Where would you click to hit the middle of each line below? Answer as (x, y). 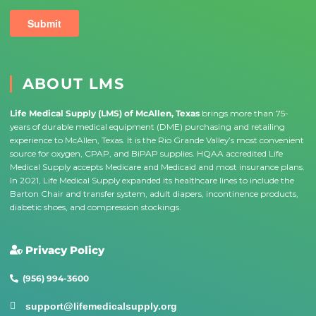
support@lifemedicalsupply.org (102, 306)
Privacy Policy (65, 250)
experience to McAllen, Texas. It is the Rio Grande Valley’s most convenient (157, 140)
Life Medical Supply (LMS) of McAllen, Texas (105, 113)
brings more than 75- (245, 113)
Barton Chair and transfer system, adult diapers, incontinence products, (154, 193)
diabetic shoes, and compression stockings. (95, 207)
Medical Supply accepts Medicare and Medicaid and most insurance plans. (157, 166)
